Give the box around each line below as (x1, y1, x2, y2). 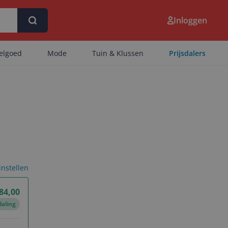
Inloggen (174, 15, 207, 26)
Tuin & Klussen (92, 48, 144, 58)
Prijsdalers (169, 48, 206, 58)
